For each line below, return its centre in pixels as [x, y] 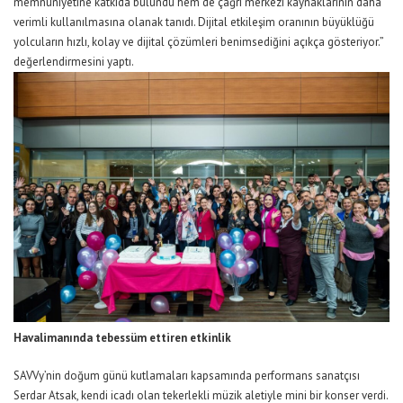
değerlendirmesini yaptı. [74, 61]
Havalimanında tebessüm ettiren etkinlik [122, 337]
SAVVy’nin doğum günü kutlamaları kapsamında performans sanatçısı [187, 375]
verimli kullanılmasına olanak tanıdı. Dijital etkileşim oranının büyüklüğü [194, 22]
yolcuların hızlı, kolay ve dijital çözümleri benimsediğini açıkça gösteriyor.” [198, 41]
